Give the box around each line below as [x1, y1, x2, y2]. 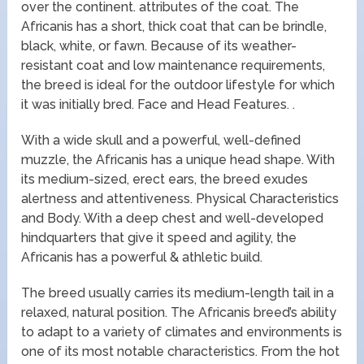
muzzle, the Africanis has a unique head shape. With [21, 152, 336, 168]
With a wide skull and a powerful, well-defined [21, 132, 301, 149]
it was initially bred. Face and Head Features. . [21, 97, 296, 113]
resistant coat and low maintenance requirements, [21, 58, 326, 74]
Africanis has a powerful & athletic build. [21, 249, 263, 266]
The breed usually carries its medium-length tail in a [21, 285, 335, 301]
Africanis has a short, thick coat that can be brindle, [21, 19, 327, 35]
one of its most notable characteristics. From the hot [21, 344, 340, 360]
